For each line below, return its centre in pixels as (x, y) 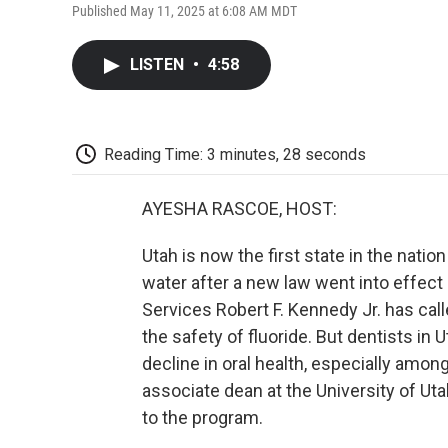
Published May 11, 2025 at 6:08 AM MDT (184, 10)
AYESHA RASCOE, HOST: (239, 209)
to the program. (202, 418)
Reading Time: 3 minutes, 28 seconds (235, 154)
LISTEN (159, 64)
